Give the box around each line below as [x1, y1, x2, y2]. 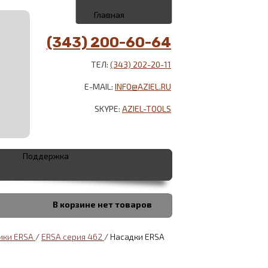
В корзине [53, 199, 98, 209]
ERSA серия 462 [41, 232, 104, 242]
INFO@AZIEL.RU [115, 81, 171, 92]
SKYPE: [95, 103, 122, 114]
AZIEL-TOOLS [122, 103, 171, 114]
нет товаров [98, 199, 154, 209]
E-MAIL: [84, 81, 115, 92]
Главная [94, 10, 124, 20]
